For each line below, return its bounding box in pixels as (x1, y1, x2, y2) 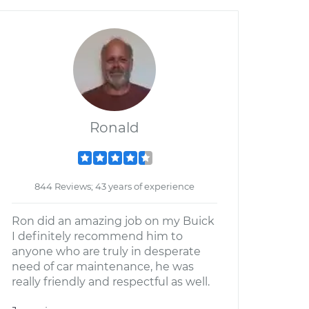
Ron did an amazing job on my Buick (12, 215, 215, 228)
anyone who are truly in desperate (12, 245, 201, 258)
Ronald (90, 119, 139, 136)
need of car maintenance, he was (12, 260, 194, 273)
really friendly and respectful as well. (12, 275, 210, 288)
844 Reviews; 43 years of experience (34, 181, 195, 192)
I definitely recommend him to (12, 230, 183, 243)
